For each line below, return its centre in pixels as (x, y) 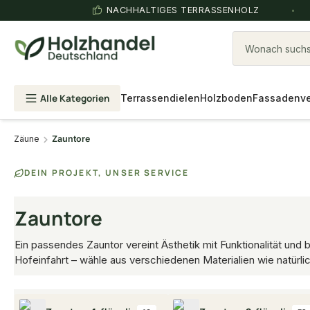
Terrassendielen (160, 98)
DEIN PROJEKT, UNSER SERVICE (107, 173)
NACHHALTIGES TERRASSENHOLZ (183, 10)
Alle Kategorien (75, 98)
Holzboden (226, 98)
